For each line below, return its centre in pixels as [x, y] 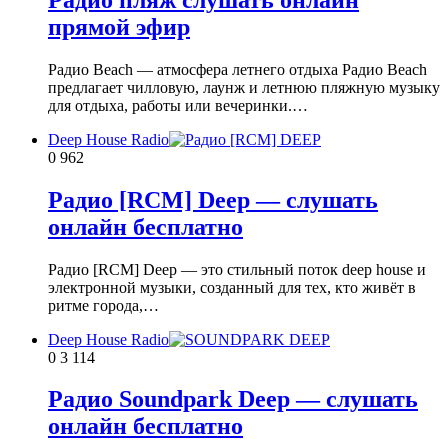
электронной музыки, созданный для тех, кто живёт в [232, 287]
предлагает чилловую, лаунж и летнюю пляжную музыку [244, 87]
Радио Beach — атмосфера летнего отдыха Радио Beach [237, 69]
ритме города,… [103, 305]
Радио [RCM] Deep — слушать [213, 199]
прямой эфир [119, 26]
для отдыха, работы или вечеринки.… [178, 105]
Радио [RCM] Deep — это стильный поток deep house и [237, 269]
